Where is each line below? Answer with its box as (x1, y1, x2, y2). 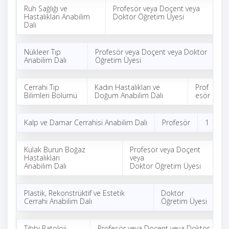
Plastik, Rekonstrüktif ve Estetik (24, 188, 125, 198)
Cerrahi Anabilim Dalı (24, 196, 92, 206)
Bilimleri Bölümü (24, 90, 77, 100)
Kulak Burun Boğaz (24, 145, 85, 154)
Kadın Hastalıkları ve (95, 82, 160, 92)
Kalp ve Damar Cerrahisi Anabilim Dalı (24, 118, 147, 127)
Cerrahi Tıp (24, 82, 59, 92)
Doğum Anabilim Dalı (95, 90, 163, 100)
